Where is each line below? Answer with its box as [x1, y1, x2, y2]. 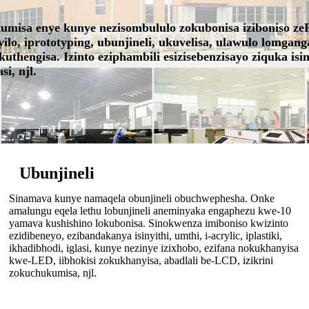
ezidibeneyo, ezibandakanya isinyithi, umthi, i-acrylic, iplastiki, [8, 230, 282, 242]
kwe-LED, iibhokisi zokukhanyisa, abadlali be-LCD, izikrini [8, 255, 273, 267]
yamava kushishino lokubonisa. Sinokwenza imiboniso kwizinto [8, 217, 288, 230]
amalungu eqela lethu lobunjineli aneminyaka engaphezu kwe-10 [8, 205, 291, 217]
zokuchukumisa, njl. [8, 267, 97, 279]
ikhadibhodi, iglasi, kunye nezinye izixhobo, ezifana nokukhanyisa [8, 242, 299, 255]
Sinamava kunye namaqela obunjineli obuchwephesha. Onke [8, 192, 275, 205]
